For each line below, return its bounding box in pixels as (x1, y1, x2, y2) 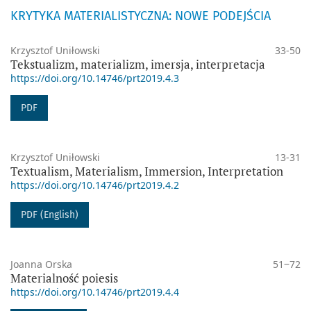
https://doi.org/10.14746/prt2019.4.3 (10, 71, 179, 85)
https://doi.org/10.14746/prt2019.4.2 (10, 178, 179, 192)
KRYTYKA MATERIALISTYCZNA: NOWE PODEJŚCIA (10, 8, 271, 24)
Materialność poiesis (10, 269, 118, 286)
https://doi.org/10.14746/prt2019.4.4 (10, 285, 179, 299)
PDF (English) (21, 208, 78, 221)
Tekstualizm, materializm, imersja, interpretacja (10, 56, 265, 72)
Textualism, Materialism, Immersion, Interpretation (10, 162, 283, 179)
